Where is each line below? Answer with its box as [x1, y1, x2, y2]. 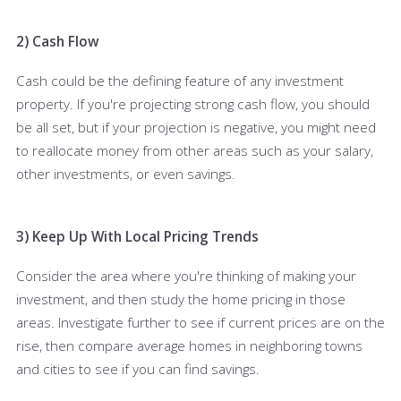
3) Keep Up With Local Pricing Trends [16, 226, 262, 245]
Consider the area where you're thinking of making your [16, 266, 356, 285]
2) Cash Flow [16, 31, 98, 50]
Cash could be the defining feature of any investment [16, 71, 344, 90]
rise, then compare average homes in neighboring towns [16, 336, 363, 354]
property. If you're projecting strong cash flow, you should [16, 94, 370, 113]
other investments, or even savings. [16, 164, 235, 183]
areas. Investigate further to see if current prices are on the [16, 312, 385, 331]
